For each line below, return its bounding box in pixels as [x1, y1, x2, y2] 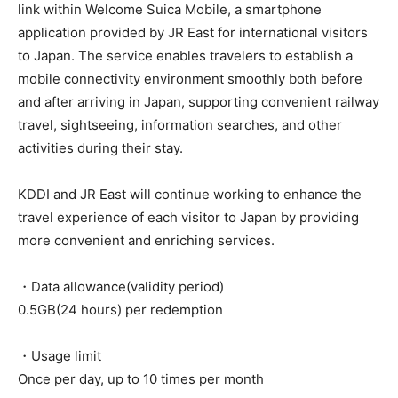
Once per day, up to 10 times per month [18, 370, 264, 387]
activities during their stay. [18, 139, 183, 156]
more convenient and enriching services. [18, 232, 275, 249]
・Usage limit [18, 347, 101, 364]
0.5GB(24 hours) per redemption [18, 301, 223, 318]
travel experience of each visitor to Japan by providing [18, 209, 359, 226]
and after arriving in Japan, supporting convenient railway [18, 93, 379, 110]
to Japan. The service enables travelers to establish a [18, 47, 353, 64]
